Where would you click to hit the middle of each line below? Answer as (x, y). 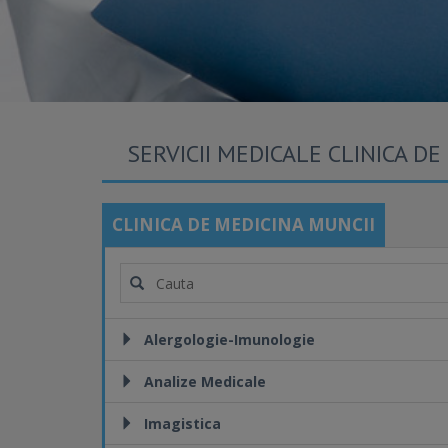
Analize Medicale (205, 381)
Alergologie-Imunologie (229, 339)
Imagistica (182, 423)
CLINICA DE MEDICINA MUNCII (243, 224)
